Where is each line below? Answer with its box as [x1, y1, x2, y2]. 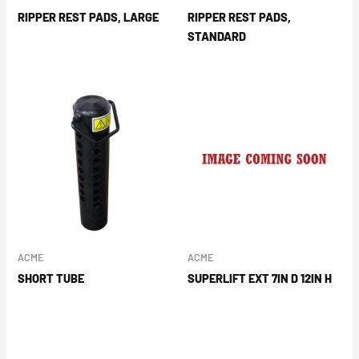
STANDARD [188, 29, 246, 44]
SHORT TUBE [18, 270, 85, 285]
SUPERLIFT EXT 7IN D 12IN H [188, 270, 332, 285]
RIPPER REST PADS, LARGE [18, 10, 159, 25]
